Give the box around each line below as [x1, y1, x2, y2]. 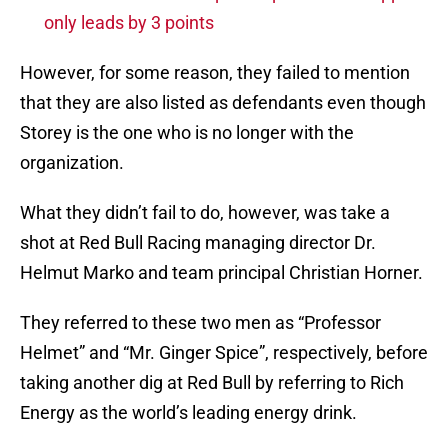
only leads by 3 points [44, 12, 214, 34]
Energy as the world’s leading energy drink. [20, 402, 357, 424]
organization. [20, 152, 124, 174]
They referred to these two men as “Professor [20, 312, 381, 334]
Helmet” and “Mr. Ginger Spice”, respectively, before [20, 342, 428, 364]
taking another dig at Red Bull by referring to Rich [20, 372, 404, 394]
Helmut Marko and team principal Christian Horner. [20, 262, 423, 284]
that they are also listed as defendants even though [20, 92, 426, 114]
